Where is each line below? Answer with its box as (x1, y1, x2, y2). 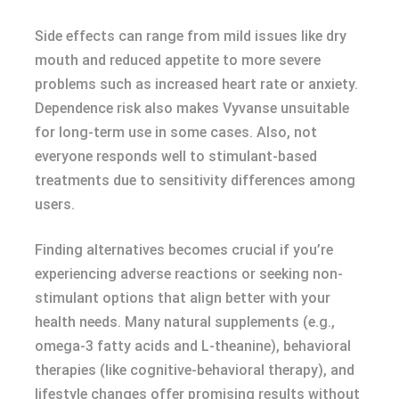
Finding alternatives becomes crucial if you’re (35, 241, 333, 258)
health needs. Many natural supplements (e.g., (35, 313, 335, 330)
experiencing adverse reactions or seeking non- (35, 265, 343, 282)
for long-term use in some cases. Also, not (35, 124, 317, 141)
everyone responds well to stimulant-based (35, 148, 317, 165)
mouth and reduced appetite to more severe (35, 52, 321, 69)
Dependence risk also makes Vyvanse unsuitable (35, 100, 349, 117)
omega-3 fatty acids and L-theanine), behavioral (35, 338, 351, 354)
